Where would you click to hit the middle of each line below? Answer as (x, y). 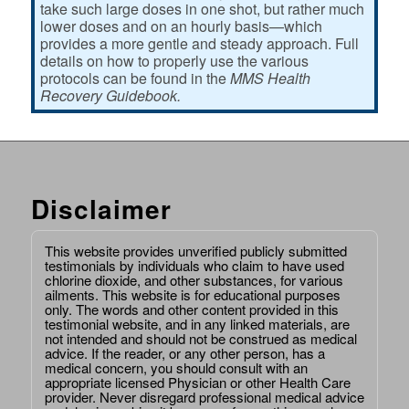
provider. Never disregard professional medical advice (204, 396)
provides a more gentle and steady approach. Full (199, 43)
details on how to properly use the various (174, 60)
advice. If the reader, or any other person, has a (184, 352)
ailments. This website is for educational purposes (192, 294)
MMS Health (270, 78)
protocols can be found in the (135, 78)
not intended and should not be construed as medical (200, 338)
